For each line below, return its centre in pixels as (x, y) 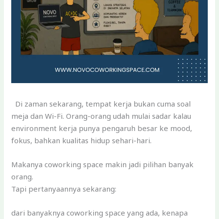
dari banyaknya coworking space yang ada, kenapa (100, 213)
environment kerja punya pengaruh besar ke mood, (102, 128)
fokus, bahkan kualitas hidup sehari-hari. (82, 141)
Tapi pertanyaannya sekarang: (64, 189)
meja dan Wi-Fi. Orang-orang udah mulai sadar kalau (101, 116)
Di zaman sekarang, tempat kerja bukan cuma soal (101, 104)
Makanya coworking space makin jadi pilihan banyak (103, 164)
